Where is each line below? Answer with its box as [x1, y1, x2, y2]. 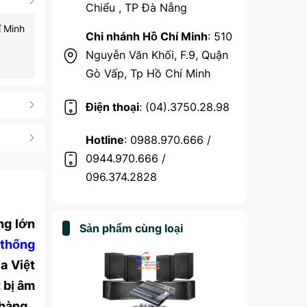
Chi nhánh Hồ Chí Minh [86, 29, 208, 43]
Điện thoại [86, 99, 139, 114]
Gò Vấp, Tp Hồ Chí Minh [86, 66, 210, 80]
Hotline [86, 133, 124, 147]
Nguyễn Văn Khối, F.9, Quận [86, 48, 228, 62]
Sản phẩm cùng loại [79, 221, 183, 235]
